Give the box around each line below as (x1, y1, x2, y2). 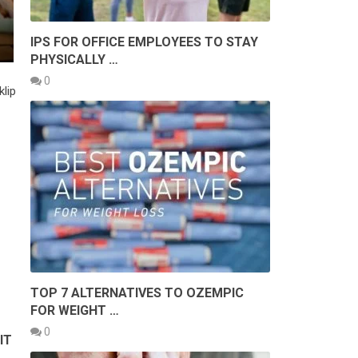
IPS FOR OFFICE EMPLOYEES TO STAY (30, 34, 258, 50)
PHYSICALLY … (30, 51, 118, 67)
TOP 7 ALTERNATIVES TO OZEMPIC (30, 284, 244, 300)
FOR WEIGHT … (30, 302, 119, 318)
